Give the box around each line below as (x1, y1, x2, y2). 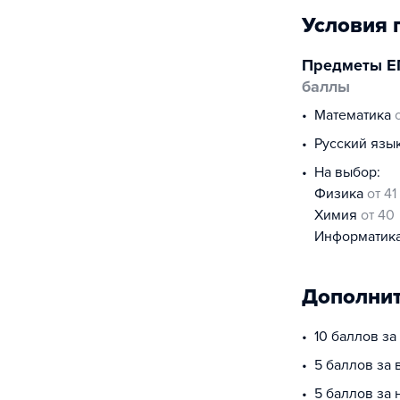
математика (326, 106, 395, 124)
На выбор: (314, 163, 380, 181)
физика (326, 185, 367, 203)
